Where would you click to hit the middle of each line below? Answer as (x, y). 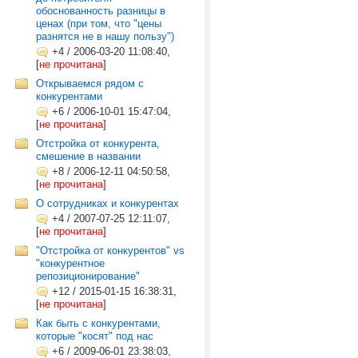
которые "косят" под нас (95, 336)
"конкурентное (70, 263)
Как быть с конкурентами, (98, 323)
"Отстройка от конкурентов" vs (110, 251)
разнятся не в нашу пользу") (105, 36)
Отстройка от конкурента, (98, 143)
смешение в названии (88, 156)
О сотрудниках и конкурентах (107, 203)
